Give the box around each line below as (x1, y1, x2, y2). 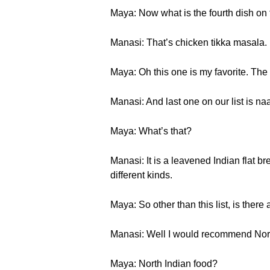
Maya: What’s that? (110, 126, 192, 136)
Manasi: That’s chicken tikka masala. (110, 37, 267, 48)
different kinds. (110, 170, 172, 180)
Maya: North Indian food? (110, 259, 218, 269)
